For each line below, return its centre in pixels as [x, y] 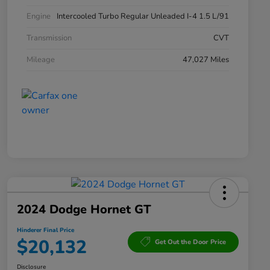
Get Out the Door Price [190, 242]
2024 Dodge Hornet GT [84, 210]
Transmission [49, 38]
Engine [39, 17]
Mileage [41, 60]
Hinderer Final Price [46, 231]
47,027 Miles [206, 60]
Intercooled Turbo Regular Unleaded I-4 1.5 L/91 [143, 17]
